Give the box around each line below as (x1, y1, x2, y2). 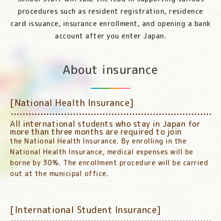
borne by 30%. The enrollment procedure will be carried (10, 158, 208, 168)
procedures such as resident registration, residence (18, 6, 203, 16)
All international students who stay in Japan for (10, 118, 200, 130)
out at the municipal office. (10, 169, 109, 179)
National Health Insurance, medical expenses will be (10, 147, 193, 157)
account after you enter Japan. (55, 31, 166, 41)
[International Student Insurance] (10, 204, 161, 217)
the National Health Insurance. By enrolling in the (10, 136, 186, 146)
